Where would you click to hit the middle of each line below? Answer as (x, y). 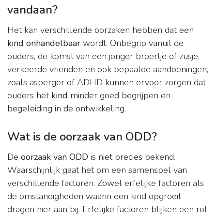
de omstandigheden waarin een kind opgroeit (94, 196)
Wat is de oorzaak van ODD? (82, 137)
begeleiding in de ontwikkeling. (67, 109)
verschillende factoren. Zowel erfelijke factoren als (106, 183)
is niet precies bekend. (132, 157)
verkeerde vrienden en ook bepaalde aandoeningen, (108, 70)
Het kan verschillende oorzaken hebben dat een (101, 30)
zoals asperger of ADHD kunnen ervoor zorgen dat (107, 83)
